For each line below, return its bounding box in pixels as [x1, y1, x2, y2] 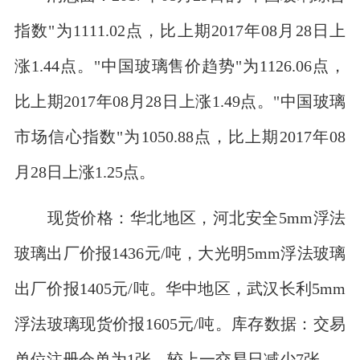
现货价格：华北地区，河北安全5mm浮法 [14, 210, 346, 226]
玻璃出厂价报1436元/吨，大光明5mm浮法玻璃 [14, 245, 346, 261]
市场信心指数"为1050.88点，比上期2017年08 [14, 128, 346, 144]
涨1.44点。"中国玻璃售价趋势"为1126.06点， [14, 57, 346, 73]
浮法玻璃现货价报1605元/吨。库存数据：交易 [14, 316, 346, 332]
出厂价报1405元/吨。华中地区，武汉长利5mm [14, 280, 346, 297]
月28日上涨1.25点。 [14, 163, 155, 179]
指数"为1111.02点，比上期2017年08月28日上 [14, 22, 346, 38]
